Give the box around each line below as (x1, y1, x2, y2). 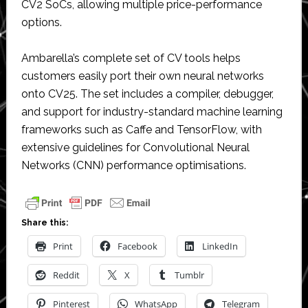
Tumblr (174, 268, 204, 281)
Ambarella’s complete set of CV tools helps (21, 51, 241, 65)
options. (21, 15, 62, 29)
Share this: (21, 217, 68, 228)
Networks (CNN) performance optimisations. (21, 158, 246, 172)
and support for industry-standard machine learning (21, 104, 283, 118)
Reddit (52, 268, 80, 281)
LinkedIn (201, 239, 238, 252)
